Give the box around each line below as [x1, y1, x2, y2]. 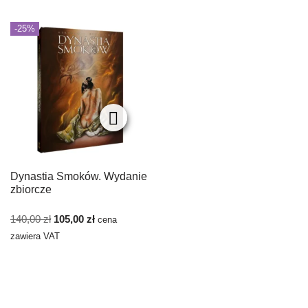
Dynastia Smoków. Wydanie [10, 170, 147, 183]
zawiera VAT [10, 232, 60, 242]
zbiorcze [10, 184, 52, 196]
